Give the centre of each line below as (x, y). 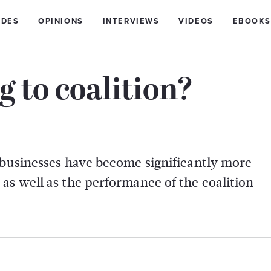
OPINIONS (61, 21)
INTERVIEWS (131, 21)
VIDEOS (196, 21)
